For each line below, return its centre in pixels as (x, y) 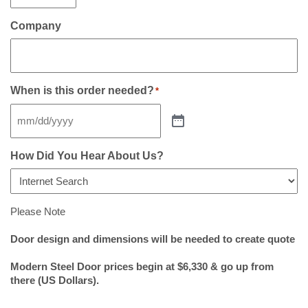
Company (36, 26)
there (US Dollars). (55, 280)
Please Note (38, 212)
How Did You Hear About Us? (87, 156)
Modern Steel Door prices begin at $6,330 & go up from (142, 267)
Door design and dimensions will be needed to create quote (153, 239)
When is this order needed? (82, 91)
